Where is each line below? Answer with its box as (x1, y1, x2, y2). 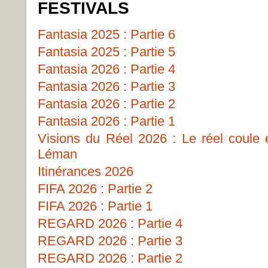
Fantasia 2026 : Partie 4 (38, 62, 175, 77)
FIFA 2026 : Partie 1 (38, 199, 153, 214)
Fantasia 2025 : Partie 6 (38, 27, 175, 42)
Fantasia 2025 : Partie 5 (38, 44, 175, 59)
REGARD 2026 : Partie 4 (38, 216, 182, 231)
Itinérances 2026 (38, 164, 133, 179)
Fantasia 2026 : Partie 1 (38, 114, 175, 129)
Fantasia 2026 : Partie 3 (38, 79, 175, 94)
